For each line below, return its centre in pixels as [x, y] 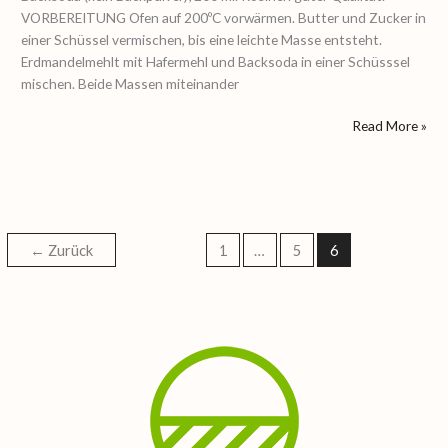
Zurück [69, 250]
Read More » [389, 126]
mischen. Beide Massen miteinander [130, 83]
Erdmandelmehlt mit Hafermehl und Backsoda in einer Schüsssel [216, 61]
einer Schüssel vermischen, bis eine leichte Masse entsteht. [202, 39]
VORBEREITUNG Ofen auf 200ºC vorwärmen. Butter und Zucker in [224, 17]
